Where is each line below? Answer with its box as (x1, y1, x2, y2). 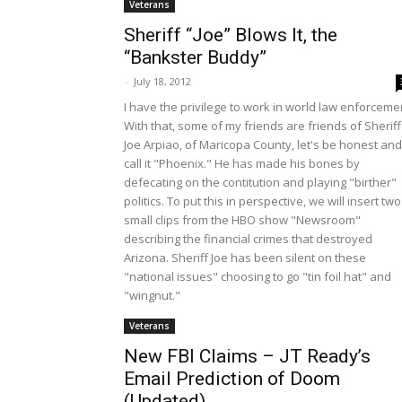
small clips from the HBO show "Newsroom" (124, 212, 361, 229)
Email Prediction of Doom (124, 368, 340, 390)
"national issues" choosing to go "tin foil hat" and (124, 268, 391, 285)
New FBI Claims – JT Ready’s (124, 345, 371, 368)
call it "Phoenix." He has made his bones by (124, 155, 360, 172)
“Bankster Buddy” (124, 47, 267, 69)
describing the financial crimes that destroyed (124, 231, 372, 248)
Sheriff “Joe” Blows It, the (124, 24, 337, 47)
